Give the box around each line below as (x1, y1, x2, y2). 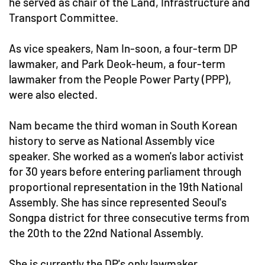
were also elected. (9, 88, 98, 102)
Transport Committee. (9, 11, 118, 25)
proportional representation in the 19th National (9, 180, 243, 194)
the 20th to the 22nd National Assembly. (9, 226, 203, 240)
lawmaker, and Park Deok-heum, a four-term (9, 57, 225, 71)
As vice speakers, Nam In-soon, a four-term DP (9, 41, 237, 56)
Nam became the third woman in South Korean (9, 118, 237, 132)
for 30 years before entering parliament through (9, 164, 241, 179)
